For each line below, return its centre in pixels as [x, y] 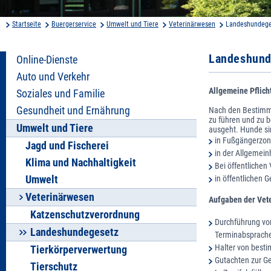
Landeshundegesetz [74, 232]
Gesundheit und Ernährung [73, 110]
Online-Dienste [47, 60]
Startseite [27, 24]
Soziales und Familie [60, 93]
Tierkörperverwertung [79, 250]
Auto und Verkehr [53, 77]
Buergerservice [74, 24]
